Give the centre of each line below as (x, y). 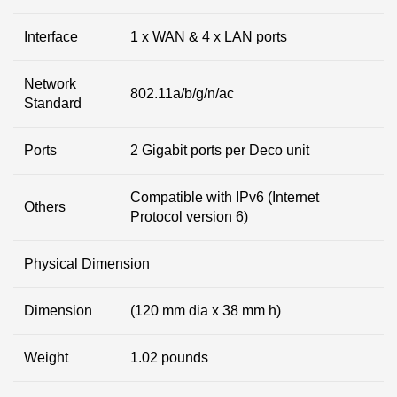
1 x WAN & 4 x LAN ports (209, 37)
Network (50, 84)
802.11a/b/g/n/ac (182, 93)
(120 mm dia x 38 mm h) (206, 311)
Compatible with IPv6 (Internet (225, 197)
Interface (51, 37)
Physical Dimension (87, 264)
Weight (46, 358)
